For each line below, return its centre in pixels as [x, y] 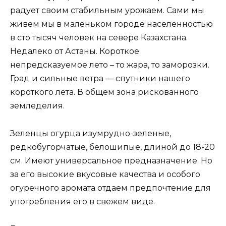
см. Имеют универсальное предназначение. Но [111, 160]
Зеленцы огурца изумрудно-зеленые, [91, 133]
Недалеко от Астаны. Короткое [75, 51]
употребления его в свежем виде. [82, 201]
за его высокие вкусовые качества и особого [105, 174]
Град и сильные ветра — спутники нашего [100, 79]
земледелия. [37, 106]
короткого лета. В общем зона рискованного [104, 92]
